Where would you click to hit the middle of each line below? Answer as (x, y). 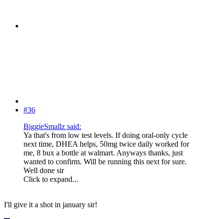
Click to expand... (51, 179)
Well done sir (44, 171)
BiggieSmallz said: (52, 127)
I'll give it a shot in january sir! (51, 205)
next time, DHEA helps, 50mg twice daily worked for (106, 144)
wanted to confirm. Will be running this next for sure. (105, 162)
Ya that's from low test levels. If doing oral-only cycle (106, 135)
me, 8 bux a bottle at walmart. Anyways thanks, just (103, 153)
